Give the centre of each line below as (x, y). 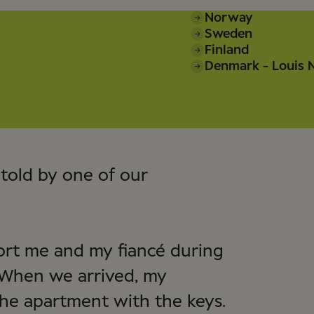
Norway (229, 18)
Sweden (228, 34)
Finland (227, 50)
